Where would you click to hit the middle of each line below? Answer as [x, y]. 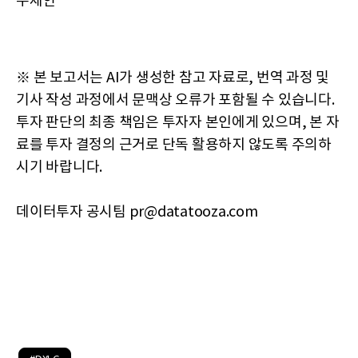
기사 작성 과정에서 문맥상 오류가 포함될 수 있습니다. [175, 101]
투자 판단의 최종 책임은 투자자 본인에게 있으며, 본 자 [178, 123]
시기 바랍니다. [59, 168]
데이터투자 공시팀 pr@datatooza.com [137, 213]
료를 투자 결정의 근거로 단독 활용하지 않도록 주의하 [174, 145]
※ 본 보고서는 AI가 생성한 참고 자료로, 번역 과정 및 [173, 78]
